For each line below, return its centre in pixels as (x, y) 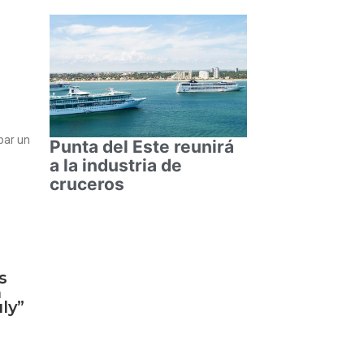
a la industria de (115, 165)
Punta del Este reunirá (141, 146)
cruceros (87, 184)
